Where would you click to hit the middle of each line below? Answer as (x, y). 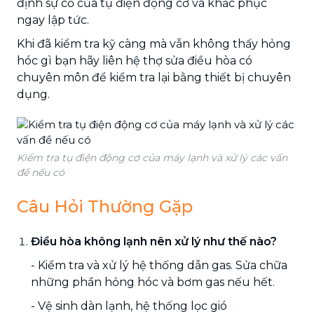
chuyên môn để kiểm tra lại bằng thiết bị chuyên (154, 77)
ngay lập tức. (53, 20)
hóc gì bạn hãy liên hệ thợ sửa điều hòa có (135, 60)
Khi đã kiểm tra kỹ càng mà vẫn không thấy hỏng (154, 43)
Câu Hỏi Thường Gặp (105, 206)
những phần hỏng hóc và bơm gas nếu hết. (153, 282)
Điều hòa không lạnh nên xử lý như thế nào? (154, 241)
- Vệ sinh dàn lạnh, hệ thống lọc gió (129, 306)
